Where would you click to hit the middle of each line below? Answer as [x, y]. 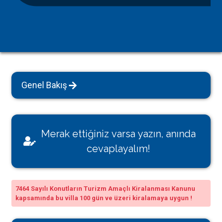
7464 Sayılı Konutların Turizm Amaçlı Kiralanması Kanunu [106, 189]
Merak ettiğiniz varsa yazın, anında [118, 134]
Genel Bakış [44, 85]
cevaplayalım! [118, 149]
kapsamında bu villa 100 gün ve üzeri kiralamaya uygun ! [104, 198]
